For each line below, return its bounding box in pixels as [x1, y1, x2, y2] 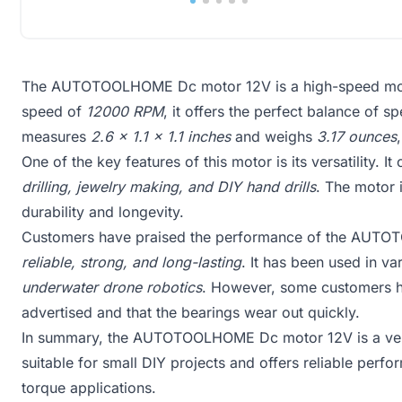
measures [22, 127, 91, 145]
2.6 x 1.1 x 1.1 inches [91, 127, 231, 145]
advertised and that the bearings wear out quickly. [22, 303, 360, 321]
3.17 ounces [317, 127, 397, 145]
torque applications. [22, 379, 156, 397]
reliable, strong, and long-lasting [22, 253, 241, 271]
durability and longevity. [22, 203, 184, 221]
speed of [22, 102, 86, 120]
